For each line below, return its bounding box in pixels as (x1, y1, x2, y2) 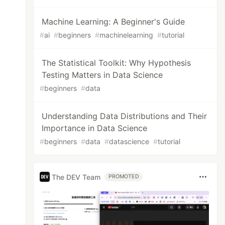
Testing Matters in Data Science (42, 70, 163, 80)
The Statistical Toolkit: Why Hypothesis (42, 58, 191, 68)
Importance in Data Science (42, 123, 148, 133)
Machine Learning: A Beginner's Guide (42, 17, 185, 27)
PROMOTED (108, 173, 139, 180)
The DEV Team (52, 172, 101, 181)
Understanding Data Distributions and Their (42, 111, 207, 121)
